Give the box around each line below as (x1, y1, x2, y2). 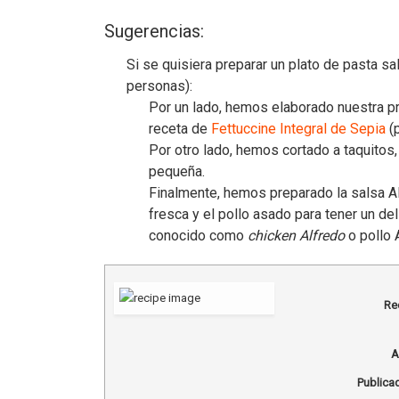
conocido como (149, 226, 248, 244)
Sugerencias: (104, 20, 204, 42)
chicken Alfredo (248, 226, 345, 244)
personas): (126, 77, 192, 94)
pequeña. (149, 162, 205, 180)
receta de (149, 119, 211, 137)
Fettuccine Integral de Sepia (211, 119, 386, 137)
